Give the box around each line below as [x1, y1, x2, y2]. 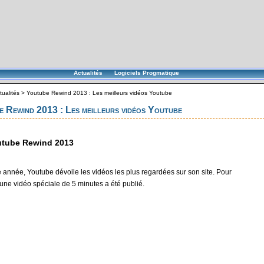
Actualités [73, 70, 103, 76]
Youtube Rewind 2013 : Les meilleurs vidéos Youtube [27, 90, 172, 96]
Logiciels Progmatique [114, 70, 179, 76]
